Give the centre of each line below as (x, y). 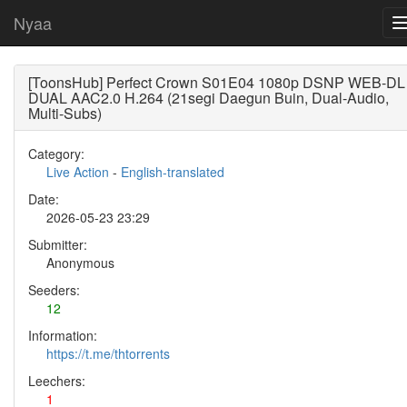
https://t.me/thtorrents (108, 353)
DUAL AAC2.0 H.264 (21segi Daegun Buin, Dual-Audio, (208, 98)
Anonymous (80, 263)
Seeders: (54, 290)
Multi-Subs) (65, 113)
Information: (63, 335)
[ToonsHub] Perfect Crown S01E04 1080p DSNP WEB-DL (217, 82)
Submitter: (58, 244)
